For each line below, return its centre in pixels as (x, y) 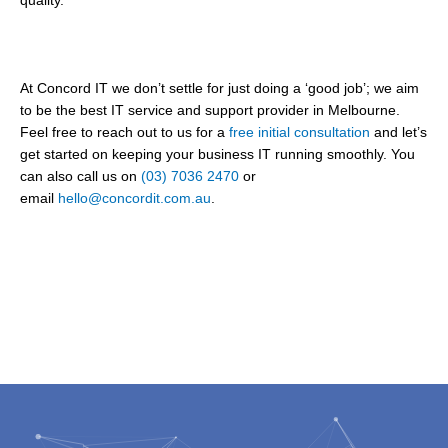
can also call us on (80, 177)
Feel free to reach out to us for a (124, 133)
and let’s (400, 133)
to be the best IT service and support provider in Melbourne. (210, 111)
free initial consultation (301, 133)
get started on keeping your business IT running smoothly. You (217, 155)
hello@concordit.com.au (134, 199)
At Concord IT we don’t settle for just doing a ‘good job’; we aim (219, 89)
